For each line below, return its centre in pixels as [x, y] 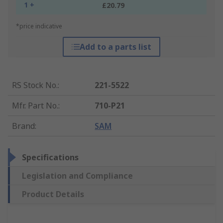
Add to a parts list [115, 47]
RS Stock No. [35, 85]
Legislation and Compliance [77, 176]
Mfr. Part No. [35, 106]
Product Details [53, 194]
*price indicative [39, 26]
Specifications [50, 158]
